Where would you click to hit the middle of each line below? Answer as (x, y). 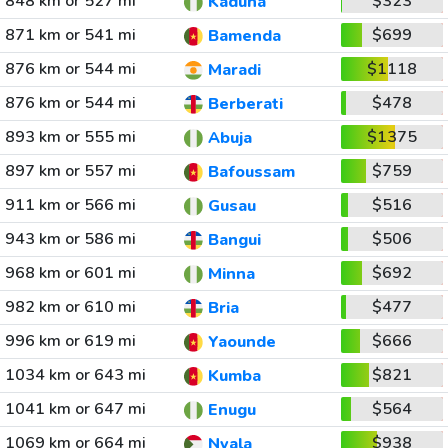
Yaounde (241, 342)
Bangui (234, 240)
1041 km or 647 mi (75, 409)
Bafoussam (251, 172)
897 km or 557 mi (70, 171)
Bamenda (244, 36)
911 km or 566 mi (70, 205)
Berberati (245, 104)
